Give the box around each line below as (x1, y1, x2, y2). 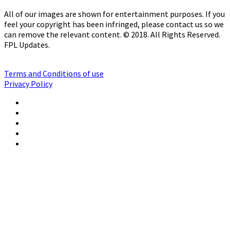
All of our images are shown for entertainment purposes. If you (4, 8, 225, 19)
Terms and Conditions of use (4, 68, 104, 79)
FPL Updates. (4, 39, 50, 50)
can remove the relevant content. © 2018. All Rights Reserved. (4, 29, 220, 40)
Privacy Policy (4, 78, 52, 89)
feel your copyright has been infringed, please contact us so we (4, 18, 224, 29)
